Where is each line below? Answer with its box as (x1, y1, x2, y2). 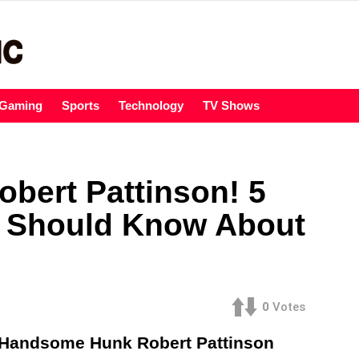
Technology (119, 99, 184, 113)
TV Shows (203, 99, 260, 113)
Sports (62, 99, 99, 113)
